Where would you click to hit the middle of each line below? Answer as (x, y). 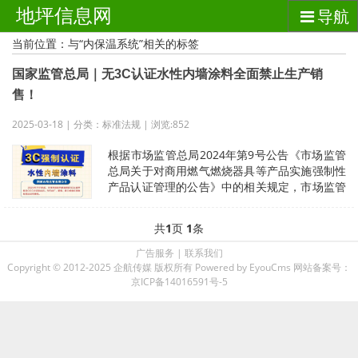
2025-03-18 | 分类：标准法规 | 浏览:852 (101, 124)
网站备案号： (321, 267)
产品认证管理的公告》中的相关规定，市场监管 (227, 187)
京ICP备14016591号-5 (179, 282)
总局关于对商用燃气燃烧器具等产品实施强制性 (227, 171)
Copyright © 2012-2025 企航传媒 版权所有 (100, 267)
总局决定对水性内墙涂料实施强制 (192, 203)
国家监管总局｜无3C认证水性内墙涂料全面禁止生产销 (167, 74)
